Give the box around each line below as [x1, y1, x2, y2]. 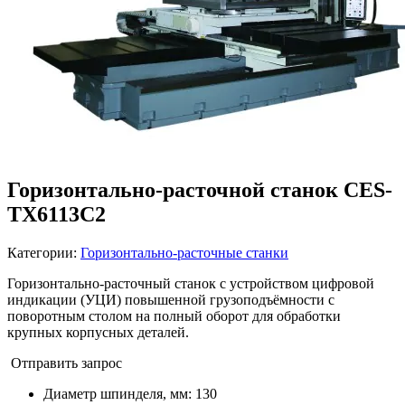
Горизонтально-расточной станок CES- [7, 177, 392, 202]
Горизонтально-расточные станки [80, 244, 288, 260]
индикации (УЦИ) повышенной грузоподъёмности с [7, 291, 334, 307]
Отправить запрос [7, 354, 122, 371]
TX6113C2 [7, 202, 106, 226]
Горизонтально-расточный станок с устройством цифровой [7, 275, 374, 291]
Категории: [7, 244, 77, 260]
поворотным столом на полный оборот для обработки [7, 307, 341, 324]
